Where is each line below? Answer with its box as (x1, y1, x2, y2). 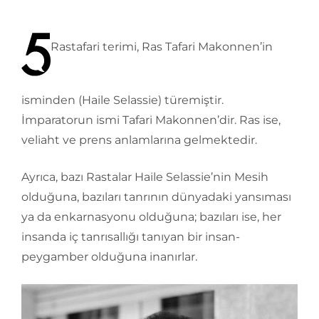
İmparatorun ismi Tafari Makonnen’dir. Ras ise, (21, 113, 281, 127)
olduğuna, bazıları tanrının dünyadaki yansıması (21, 190, 291, 204)
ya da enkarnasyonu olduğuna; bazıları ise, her (21, 210, 281, 224)
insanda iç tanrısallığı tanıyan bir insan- (21, 230, 240, 244)
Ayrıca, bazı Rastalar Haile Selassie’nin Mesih (21, 170, 268, 184)
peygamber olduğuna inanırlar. (21, 250, 197, 264)
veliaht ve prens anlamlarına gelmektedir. (21, 133, 257, 147)
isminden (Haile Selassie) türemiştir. (21, 93, 224, 108)
